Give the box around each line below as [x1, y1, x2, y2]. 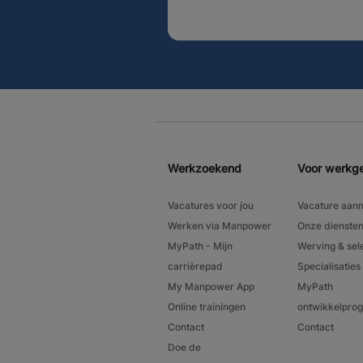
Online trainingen [168, 300, 246, 313]
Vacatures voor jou [168, 199, 254, 211]
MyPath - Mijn [168, 239, 233, 252]
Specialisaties [297, 259, 361, 272]
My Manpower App [168, 280, 254, 293]
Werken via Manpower [168, 219, 271, 232]
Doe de [168, 340, 201, 353]
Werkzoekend [168, 160, 241, 175]
